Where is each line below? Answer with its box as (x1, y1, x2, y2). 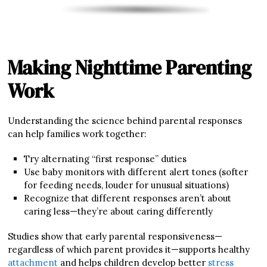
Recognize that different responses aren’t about (23, 192, 231, 204)
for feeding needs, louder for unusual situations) (23, 179, 229, 191)
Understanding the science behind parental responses (8, 114, 243, 126)
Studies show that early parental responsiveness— (8, 230, 223, 242)
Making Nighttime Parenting (8, 54, 252, 81)
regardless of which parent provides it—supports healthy (8, 243, 250, 255)
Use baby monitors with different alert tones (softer (23, 166, 248, 178)
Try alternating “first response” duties (23, 153, 187, 164)
